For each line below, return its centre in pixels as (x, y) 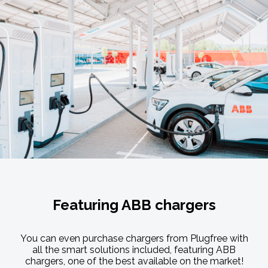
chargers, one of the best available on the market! (134, 261)
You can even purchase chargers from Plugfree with (134, 238)
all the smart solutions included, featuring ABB (134, 250)
